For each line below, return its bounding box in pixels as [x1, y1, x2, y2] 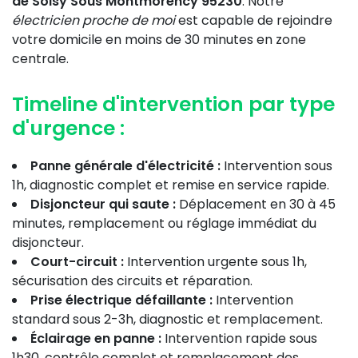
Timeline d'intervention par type [12, 90, 335, 118]
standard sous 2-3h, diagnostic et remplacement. [12, 310, 323, 328]
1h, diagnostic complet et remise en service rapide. [12, 176, 329, 194]
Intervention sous [221, 157, 332, 175]
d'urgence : [12, 114, 125, 142]
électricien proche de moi [12, 11, 175, 30]
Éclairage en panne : [30, 329, 161, 348]
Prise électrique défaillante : [30, 291, 213, 309]
